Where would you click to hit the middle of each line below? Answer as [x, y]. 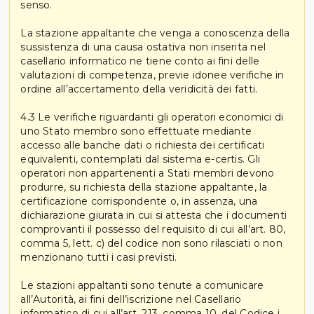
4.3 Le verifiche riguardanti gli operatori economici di [152, 117]
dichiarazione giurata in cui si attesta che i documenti [153, 215]
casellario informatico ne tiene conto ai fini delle [140, 61]
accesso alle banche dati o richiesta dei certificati [143, 145]
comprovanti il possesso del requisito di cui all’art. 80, [153, 229]
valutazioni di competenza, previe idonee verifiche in [152, 75]
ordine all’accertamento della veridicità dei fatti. [139, 89]
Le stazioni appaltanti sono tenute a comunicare [142, 285]
